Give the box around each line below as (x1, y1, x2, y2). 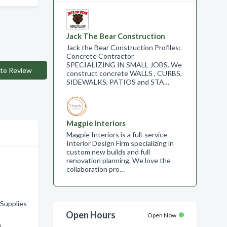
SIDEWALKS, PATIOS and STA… (66, 78, 169, 86)
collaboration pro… (66, 165, 125, 173)
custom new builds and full (66, 147, 150, 156)
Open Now (147, 211, 176, 219)
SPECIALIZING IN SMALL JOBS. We (66, 60, 182, 69)
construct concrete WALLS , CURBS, (66, 69, 182, 78)
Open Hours (65, 209, 116, 220)
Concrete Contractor (66, 52, 134, 60)
